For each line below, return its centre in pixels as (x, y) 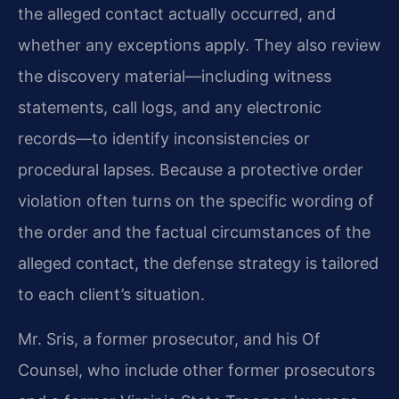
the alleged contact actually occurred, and (177, 13)
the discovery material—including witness (175, 76)
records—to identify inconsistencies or (164, 138)
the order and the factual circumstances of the (194, 232)
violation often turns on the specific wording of (196, 200)
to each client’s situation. (111, 294)
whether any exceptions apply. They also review (199, 45)
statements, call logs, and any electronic (170, 107)
